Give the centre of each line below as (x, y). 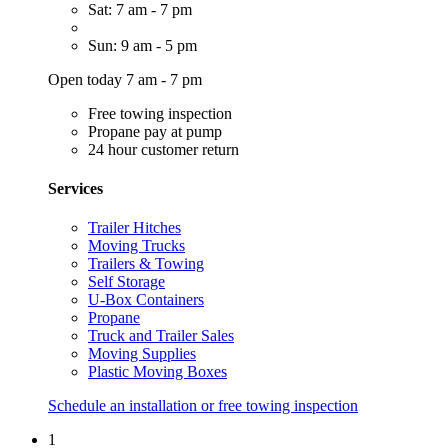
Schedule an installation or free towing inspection (203, 406)
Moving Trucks (136, 246)
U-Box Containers (146, 300)
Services (75, 188)
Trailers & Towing (146, 264)
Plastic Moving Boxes (157, 372)
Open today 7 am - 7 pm (125, 79)
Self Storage (126, 282)
